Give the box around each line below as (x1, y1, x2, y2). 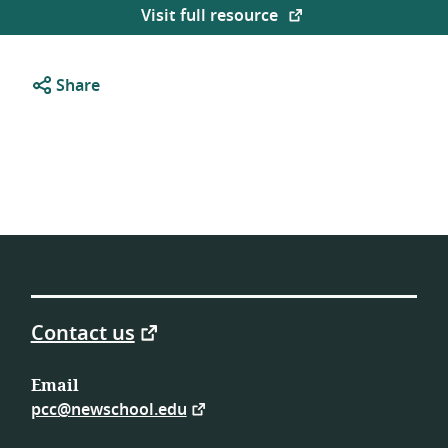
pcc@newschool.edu (30, 397, 187, 422)
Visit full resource (141, 4, 283, 28)
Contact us (30, 318, 135, 348)
